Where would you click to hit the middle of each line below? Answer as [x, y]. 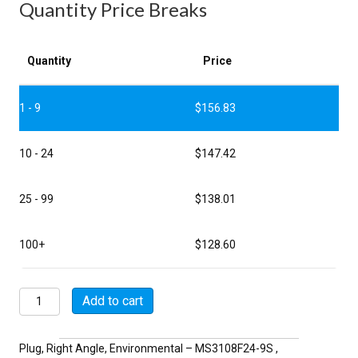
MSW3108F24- [57, 294]
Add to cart [112, 300]
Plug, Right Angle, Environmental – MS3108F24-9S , [149, 348]
